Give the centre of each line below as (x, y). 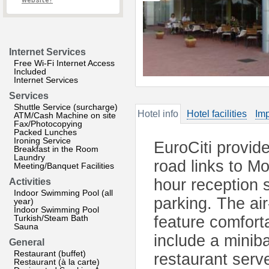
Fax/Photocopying (48, 124)
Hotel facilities (217, 114)
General (27, 242)
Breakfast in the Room (56, 149)
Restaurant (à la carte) (57, 262)
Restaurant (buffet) (50, 253)
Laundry (29, 157)
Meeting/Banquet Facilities (64, 166)
